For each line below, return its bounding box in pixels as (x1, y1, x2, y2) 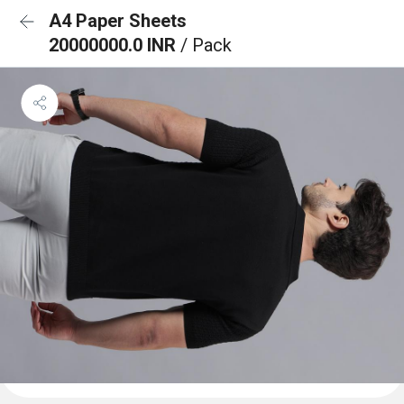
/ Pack (180, 34, 232, 56)
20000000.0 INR (49, 34, 180, 56)
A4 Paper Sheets (49, 10, 187, 32)
